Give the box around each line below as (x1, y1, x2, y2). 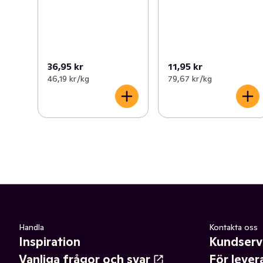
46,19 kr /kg (48, 73, 89, 84)
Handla (19, 221, 44, 232)
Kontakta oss (209, 221, 258, 232)
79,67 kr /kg (168, 73, 213, 84)
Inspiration (19, 234, 80, 249)
